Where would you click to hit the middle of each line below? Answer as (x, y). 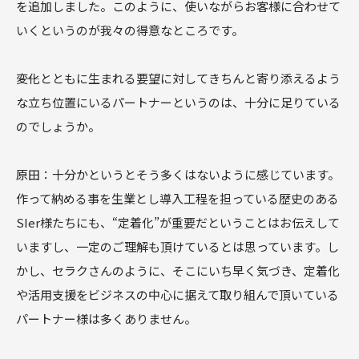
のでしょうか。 (58, 127)
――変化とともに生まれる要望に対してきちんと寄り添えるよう (178, 79)
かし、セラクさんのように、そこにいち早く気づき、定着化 (178, 271)
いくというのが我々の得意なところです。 (130, 30)
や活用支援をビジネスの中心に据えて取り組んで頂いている (177, 295)
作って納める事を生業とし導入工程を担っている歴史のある (177, 199)
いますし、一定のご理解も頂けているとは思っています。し (177, 247)
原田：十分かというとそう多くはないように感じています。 (178, 175)
